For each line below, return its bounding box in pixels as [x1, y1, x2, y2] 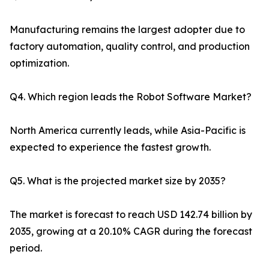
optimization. [10, 57, 69, 70]
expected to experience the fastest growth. [10, 141, 211, 154]
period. [10, 242, 42, 255]
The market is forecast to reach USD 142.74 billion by [10, 208, 252, 221]
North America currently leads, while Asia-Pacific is [10, 124, 246, 137]
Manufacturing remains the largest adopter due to [10, 23, 245, 36]
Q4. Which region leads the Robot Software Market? [10, 91, 252, 103]
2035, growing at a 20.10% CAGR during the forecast [10, 225, 252, 238]
